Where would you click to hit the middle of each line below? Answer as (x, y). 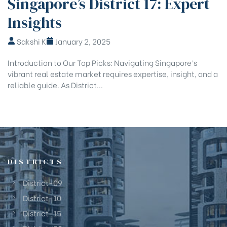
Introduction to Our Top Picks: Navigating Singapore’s (102, 63)
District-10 (42, 198)
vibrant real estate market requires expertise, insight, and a (113, 74)
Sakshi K (31, 41)
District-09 (43, 183)
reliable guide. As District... (55, 85)
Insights (35, 22)
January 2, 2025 (82, 41)
